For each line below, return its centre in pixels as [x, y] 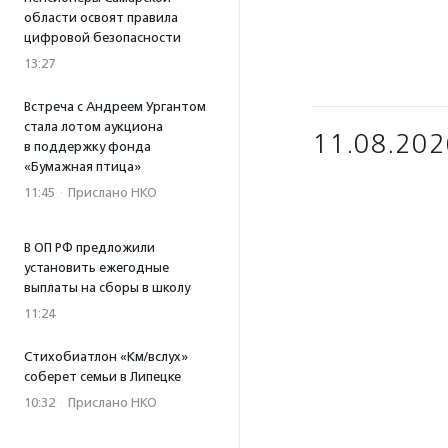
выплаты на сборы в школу [107, 287]
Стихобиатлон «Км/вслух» [106, 356]
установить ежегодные [96, 267]
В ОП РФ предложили [89, 247]
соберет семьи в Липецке [102, 376]
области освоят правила [101, 17]
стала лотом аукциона [93, 126]
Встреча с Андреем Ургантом [115, 106]
